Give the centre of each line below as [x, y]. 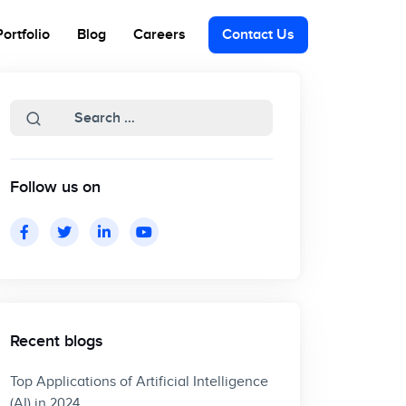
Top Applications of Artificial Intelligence [139, 382]
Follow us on [55, 188]
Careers [160, 35]
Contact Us [259, 35]
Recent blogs [56, 342]
